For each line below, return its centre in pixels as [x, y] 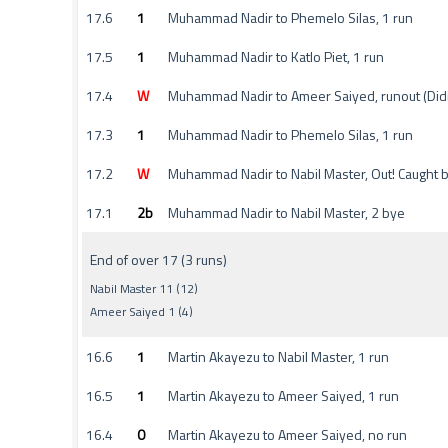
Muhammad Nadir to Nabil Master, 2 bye [286, 212]
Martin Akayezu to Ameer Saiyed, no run [287, 434]
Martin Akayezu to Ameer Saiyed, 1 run [283, 395]
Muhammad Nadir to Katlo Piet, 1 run [276, 56]
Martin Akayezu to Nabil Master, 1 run [278, 356]
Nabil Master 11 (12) [144, 288]
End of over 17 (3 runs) [158, 259]
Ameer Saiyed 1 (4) [141, 311]
